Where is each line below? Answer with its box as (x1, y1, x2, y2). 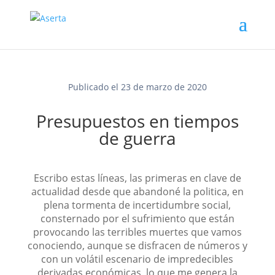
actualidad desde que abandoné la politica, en (31, 185, 244, 198)
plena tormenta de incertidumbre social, (44, 198, 231, 212)
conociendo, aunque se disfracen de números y (27, 239, 247, 252)
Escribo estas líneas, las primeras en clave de (33, 171, 241, 185)
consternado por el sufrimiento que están (40, 212, 234, 225)
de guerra (98, 126, 176, 150)
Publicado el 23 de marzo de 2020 (68, 81, 207, 93)
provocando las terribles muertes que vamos (33, 225, 242, 239)
